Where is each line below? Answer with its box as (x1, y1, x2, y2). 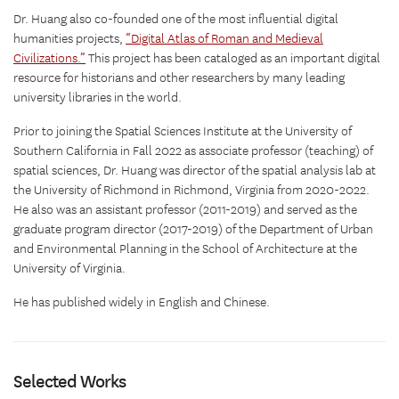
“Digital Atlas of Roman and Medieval (126, 30, 323, 47)
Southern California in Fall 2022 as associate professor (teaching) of (13, 142, 373, 159)
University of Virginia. (13, 260, 126, 277)
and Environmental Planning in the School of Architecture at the (13, 240, 357, 257)
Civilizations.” (13, 50, 85, 67)
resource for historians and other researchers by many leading (13, 69, 345, 86)
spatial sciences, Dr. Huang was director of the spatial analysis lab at (13, 162, 376, 179)
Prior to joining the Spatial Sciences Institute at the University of (13, 123, 352, 140)
